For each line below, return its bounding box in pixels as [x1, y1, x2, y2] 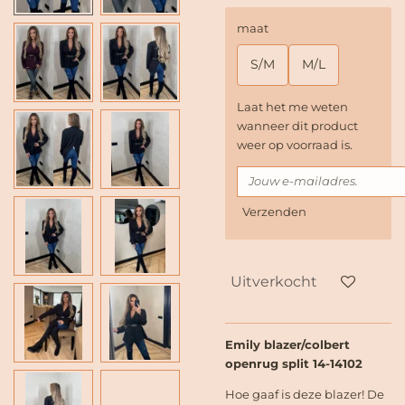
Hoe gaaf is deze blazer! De [225, 387, 384, 402]
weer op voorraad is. [237, 137, 353, 152]
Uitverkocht [231, 271, 317, 290]
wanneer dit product [237, 118, 358, 133]
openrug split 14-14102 [225, 356, 363, 372]
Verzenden [242, 204, 306, 220]
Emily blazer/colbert [225, 337, 350, 353]
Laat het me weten [237, 99, 348, 114]
